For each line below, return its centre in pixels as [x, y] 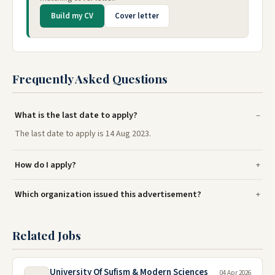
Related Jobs [47, 235]
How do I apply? [45, 165]
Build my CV [72, 16]
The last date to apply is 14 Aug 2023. [83, 134]
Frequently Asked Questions [90, 78]
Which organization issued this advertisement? [108, 194]
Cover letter [137, 16]
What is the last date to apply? [76, 115]
